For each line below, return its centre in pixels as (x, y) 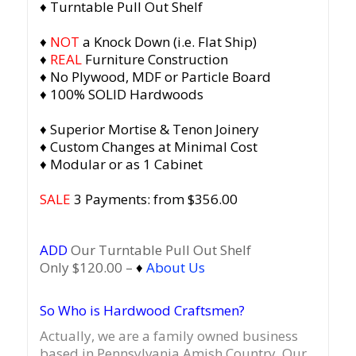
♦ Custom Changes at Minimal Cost (148, 147)
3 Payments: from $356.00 (154, 199)
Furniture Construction (155, 60)
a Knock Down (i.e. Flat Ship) (168, 42)
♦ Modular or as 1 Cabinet (121, 164)
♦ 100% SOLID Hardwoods (121, 95)
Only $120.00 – (87, 268)
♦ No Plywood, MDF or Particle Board (155, 77)
